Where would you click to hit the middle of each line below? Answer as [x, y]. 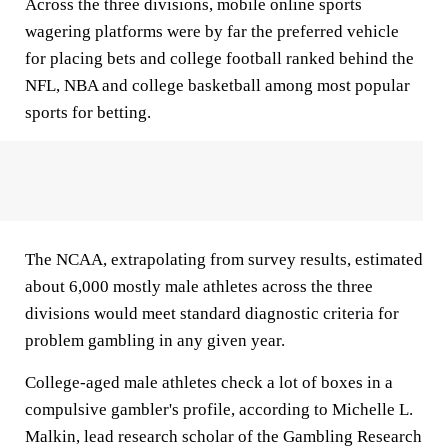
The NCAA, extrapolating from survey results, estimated [224, 259]
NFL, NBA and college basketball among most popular [217, 85]
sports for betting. [88, 112]
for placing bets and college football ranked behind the [219, 58]
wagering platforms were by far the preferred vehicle [212, 31]
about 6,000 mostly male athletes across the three [199, 286]
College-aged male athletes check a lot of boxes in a [209, 382]
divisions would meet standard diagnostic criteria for [212, 313]
